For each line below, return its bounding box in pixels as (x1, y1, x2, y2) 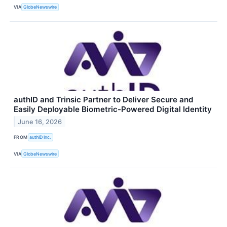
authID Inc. (29, 134, 52, 140)
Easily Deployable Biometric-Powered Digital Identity (14, 104, 212, 114)
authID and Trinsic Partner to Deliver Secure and (14, 94, 194, 104)
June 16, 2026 (18, 118, 62, 126)
